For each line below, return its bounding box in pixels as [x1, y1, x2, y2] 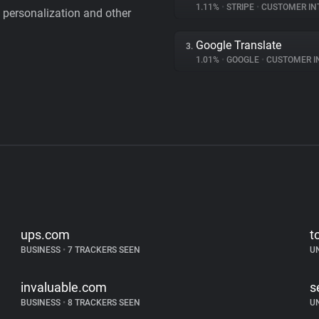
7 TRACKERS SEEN [66, 245, 141, 255]
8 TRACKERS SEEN [66, 298, 141, 308]
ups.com [21, 227, 70, 242]
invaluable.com [21, 280, 108, 295]
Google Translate [196, 38, 281, 52]
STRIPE [224, 2, 256, 12]
